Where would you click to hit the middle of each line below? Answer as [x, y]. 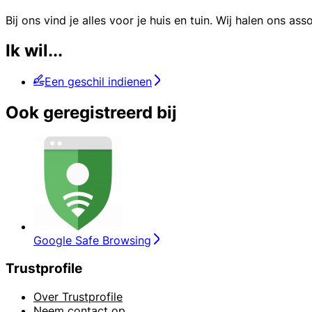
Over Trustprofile [78, 296]
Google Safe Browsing [92, 241]
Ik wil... [34, 51]
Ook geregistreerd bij [91, 113]
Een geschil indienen [98, 82]
